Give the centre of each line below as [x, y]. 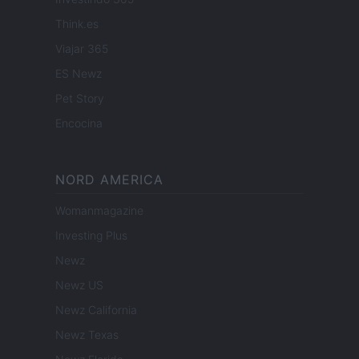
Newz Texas [87, 335]
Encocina [79, 123]
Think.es [77, 24]
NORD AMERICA [109, 180]
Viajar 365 [82, 49]
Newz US [79, 285]
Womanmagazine [99, 211]
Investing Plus [91, 236]
